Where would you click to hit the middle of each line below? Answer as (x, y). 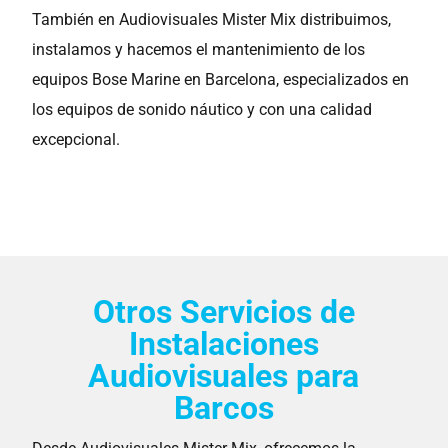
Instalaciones (223, 344)
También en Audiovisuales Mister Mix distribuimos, (212, 19)
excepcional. (76, 139)
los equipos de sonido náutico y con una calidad (202, 109)
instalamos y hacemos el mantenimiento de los (199, 49)
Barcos (223, 408)
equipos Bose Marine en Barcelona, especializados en (221, 79)
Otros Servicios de (223, 312)
